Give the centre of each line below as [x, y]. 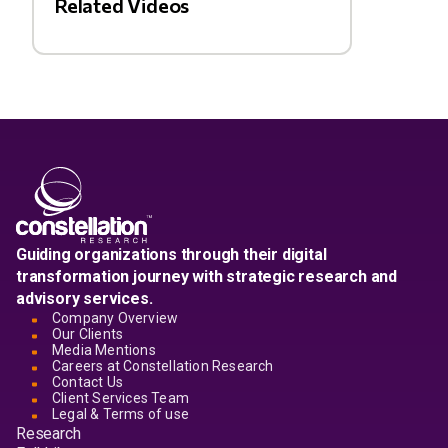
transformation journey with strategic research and [206, 276]
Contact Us [87, 382]
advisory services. [84, 298]
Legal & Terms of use [120, 414]
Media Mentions [104, 350]
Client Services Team [120, 398]
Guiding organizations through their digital [171, 254]
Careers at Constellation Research [163, 366]
